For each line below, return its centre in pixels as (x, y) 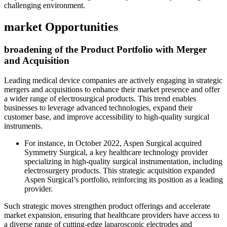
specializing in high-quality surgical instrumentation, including (123, 161)
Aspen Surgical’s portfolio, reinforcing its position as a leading (124, 179)
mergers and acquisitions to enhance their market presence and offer (112, 89)
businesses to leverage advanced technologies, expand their (98, 107)
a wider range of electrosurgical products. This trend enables (100, 98)
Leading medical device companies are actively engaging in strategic (113, 80)
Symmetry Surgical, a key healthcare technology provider (116, 152)
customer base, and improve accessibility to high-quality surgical (107, 117)
